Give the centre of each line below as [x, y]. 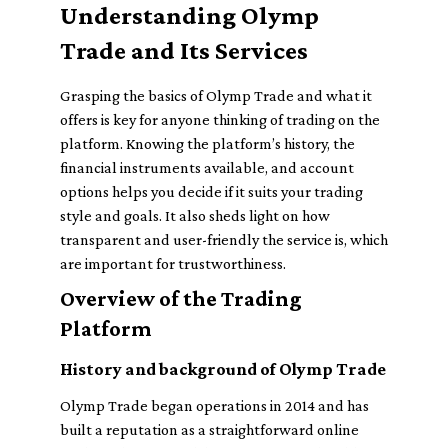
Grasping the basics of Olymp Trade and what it [216, 95]
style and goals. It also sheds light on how [195, 215]
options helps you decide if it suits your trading [211, 191]
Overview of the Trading [181, 298]
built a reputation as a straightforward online [209, 429]
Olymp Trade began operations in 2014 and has [214, 405]
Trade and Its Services [184, 50]
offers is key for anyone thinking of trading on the [220, 119]
